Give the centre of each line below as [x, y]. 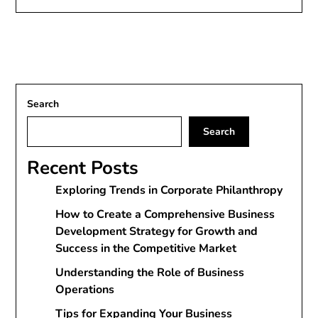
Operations [85, 289]
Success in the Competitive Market [146, 248]
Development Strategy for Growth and [157, 231]
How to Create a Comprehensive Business [165, 214]
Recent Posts [83, 168]
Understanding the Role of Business [150, 272]
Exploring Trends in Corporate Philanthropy [169, 190]
